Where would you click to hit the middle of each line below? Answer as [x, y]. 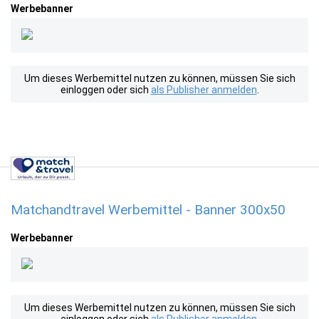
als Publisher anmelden [204, 90]
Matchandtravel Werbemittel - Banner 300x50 [148, 210]
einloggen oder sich [105, 90]
